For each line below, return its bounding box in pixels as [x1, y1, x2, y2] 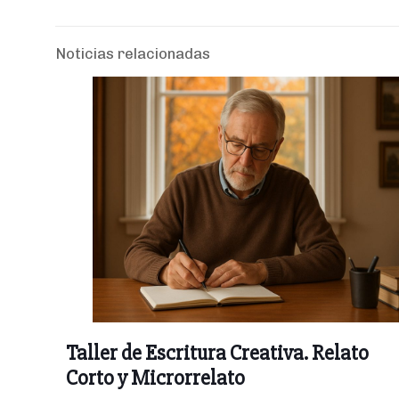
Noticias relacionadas [55, 45, 210, 63]
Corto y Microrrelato [66, 364, 245, 391]
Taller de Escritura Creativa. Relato [66, 339, 369, 366]
